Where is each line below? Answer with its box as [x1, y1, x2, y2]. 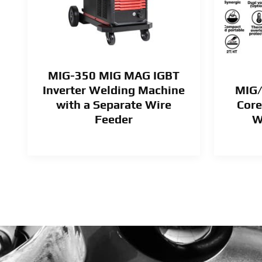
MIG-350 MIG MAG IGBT [47, 68, 180, 82]
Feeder [94, 112, 133, 126]
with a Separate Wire [56, 98, 171, 112]
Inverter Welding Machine [42, 83, 185, 97]
